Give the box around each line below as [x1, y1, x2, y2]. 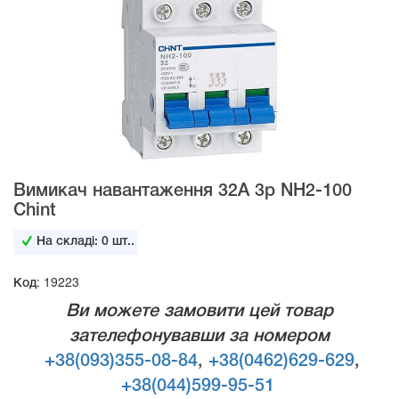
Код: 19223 [13, 272, 79, 290]
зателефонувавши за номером [69, 328, 330, 345]
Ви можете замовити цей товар [66, 303, 333, 320]
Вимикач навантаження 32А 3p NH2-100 [13, 183, 352, 199]
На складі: [37, 235, 102, 248]
